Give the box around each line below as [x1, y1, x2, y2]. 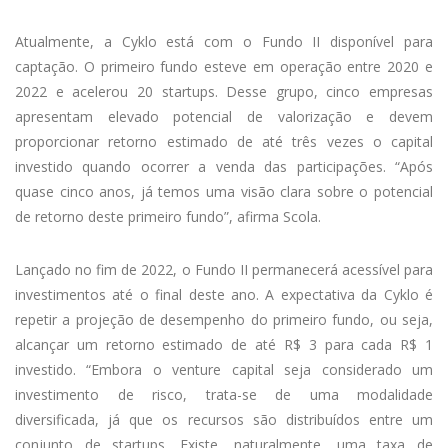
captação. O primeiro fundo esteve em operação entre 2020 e [15, 57, 433, 77]
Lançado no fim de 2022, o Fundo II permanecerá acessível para [15, 260, 433, 280]
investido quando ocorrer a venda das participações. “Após [15, 157, 433, 177]
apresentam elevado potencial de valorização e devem [15, 107, 433, 127]
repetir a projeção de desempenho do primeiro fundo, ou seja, [15, 310, 433, 330]
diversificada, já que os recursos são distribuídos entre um [15, 410, 433, 430]
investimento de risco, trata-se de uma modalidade [15, 385, 433, 405]
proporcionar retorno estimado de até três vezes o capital [15, 132, 433, 152]
